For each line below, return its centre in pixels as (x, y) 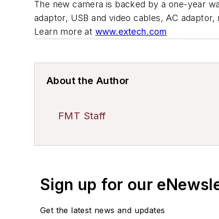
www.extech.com (131, 31)
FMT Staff (82, 116)
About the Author (88, 80)
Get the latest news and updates (103, 210)
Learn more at (65, 31)
